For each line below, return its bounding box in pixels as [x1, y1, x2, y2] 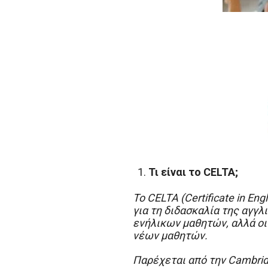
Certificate [184, 191, 234, 204]
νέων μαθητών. [133, 229, 208, 242]
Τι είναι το [148, 166, 203, 178]
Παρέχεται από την [133, 254, 228, 266]
